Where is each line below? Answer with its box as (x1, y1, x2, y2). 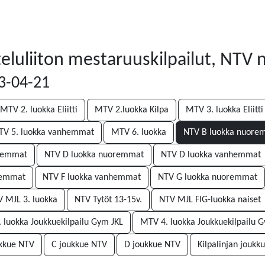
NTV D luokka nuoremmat (44, 150, 144, 160)
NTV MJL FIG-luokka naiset (159, 195, 261, 205)
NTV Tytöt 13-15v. (75, 195, 142, 205)
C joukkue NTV (51, 240, 107, 250)
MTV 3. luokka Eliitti (186, 105, 263, 115)
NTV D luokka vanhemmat (161, 150, 261, 160)
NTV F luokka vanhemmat (43, 173, 141, 182)
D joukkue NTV (124, 240, 180, 250)
